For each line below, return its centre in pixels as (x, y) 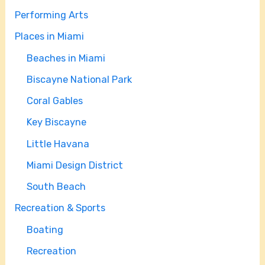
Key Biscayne (57, 122)
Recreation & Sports (60, 208)
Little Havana (58, 144)
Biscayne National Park (80, 80)
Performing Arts (52, 15)
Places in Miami (50, 37)
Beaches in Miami (66, 59)
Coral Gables (55, 101)
